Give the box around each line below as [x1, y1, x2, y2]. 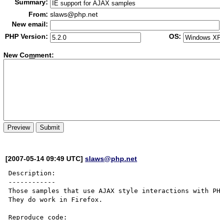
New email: [12, 20, 49, 28]
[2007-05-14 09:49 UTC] [5, 154, 85, 163]
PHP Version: [5, 32, 49, 40]
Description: [8, 169, 56, 177]
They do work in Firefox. [8, 195, 103, 203]
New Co [3, 51, 29, 59]
